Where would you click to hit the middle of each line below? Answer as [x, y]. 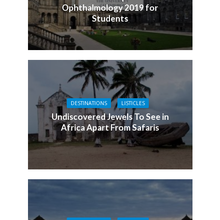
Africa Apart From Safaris [110, 127]
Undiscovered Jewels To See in [110, 116]
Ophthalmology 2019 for [110, 8]
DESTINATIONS [89, 103]
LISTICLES [133, 103]
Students [110, 19]
